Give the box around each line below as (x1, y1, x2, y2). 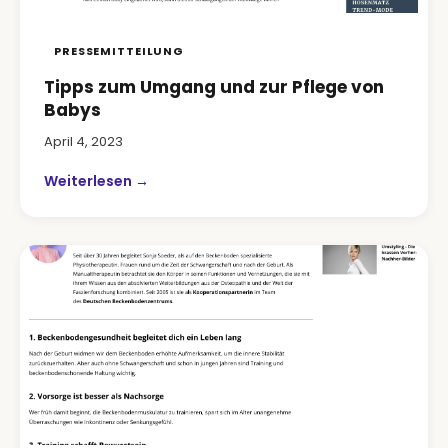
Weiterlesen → (44, 171, 149, 191)
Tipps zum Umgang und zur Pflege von (44, 75, 384, 99)
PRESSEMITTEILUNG (54, 43, 185, 59)
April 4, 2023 (44, 132, 123, 151)
